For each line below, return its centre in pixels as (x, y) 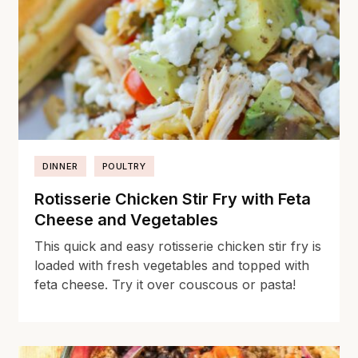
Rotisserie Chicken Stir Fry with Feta (173, 199)
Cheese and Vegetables (127, 219)
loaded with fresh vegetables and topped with (172, 265)
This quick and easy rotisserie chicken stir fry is (178, 246)
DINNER (60, 166)
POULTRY (124, 166)
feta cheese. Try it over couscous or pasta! (165, 284)
